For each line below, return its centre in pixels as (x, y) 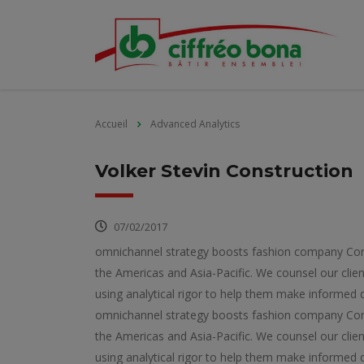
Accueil (111, 124)
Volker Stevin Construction (224, 171)
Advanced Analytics (195, 124)
